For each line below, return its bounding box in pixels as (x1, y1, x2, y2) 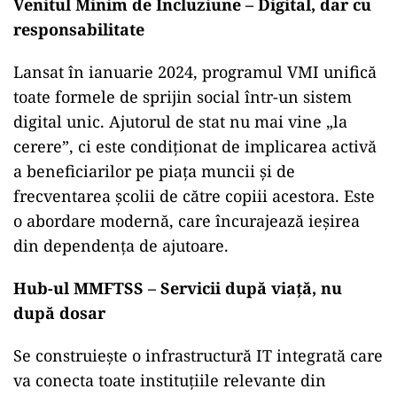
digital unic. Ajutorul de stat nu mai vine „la (13, 111, 347, 133)
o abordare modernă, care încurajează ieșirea (13, 210, 360, 232)
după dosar (13, 302, 105, 324)
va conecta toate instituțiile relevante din (13, 370, 326, 392)
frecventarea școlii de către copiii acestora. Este (13, 185, 375, 207)
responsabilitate (13, 19, 144, 41)
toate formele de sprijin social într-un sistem (13, 86, 352, 108)
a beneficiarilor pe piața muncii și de (13, 160, 295, 183)
